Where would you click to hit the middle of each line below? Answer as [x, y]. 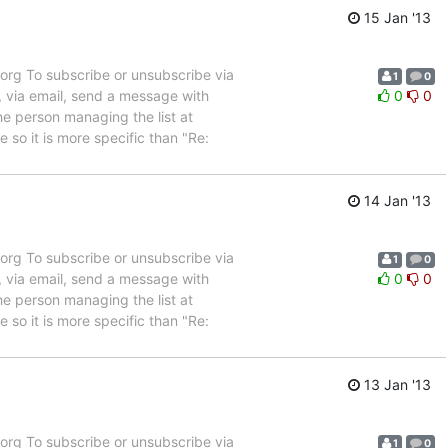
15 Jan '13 [395, 17]
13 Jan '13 [395, 384]
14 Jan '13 [395, 201]
